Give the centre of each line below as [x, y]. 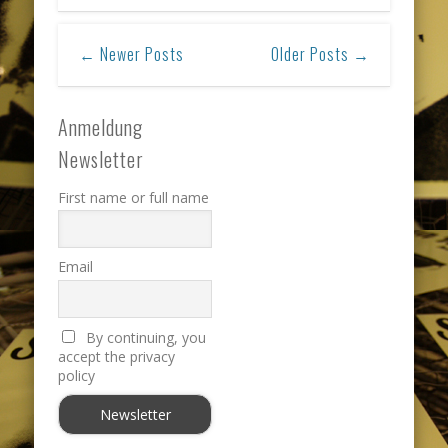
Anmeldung [101, 126]
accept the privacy [117, 356]
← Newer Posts [131, 54]
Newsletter [101, 158]
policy [77, 375]
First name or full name [134, 197]
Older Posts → [320, 54]
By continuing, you [143, 337]
